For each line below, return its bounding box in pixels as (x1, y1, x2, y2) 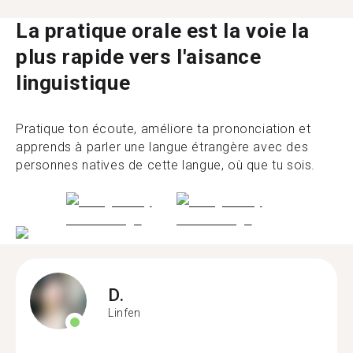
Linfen (108, 307, 141, 319)
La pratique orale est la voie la (16, 19, 310, 43)
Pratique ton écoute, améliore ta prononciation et (16, 121, 311, 136)
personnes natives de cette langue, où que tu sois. (16, 158, 316, 173)
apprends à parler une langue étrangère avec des (16, 139, 309, 154)
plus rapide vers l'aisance (16, 45, 262, 69)
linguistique (16, 71, 131, 95)
